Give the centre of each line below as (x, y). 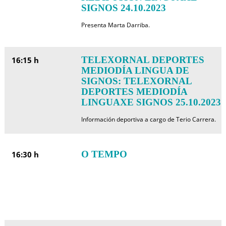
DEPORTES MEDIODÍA (134, 92)
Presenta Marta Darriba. (115, 25)
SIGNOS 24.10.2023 (123, 8)
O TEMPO (104, 154)
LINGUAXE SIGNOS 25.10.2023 (151, 102)
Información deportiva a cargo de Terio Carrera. (148, 119)
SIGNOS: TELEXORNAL (136, 81)
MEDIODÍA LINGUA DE (135, 70)
